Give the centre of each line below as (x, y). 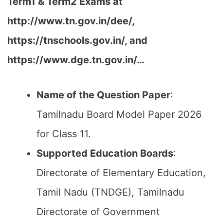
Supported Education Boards (105, 153)
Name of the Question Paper (103, 95)
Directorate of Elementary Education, (121, 173)
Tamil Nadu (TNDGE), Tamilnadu (110, 192)
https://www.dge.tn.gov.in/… (76, 60)
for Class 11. (64, 134)
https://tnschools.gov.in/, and (77, 40)
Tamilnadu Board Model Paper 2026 (119, 114)
